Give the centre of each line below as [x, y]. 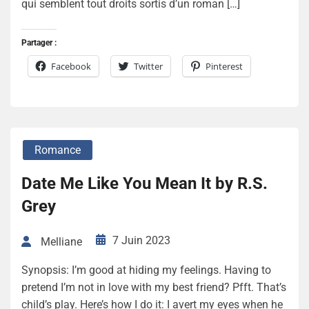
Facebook [71, 67]
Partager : [39, 43]
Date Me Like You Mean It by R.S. [144, 184]
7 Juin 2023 [141, 241]
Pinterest [224, 67]
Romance [58, 150]
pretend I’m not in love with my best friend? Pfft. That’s [154, 287]
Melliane [61, 241]
